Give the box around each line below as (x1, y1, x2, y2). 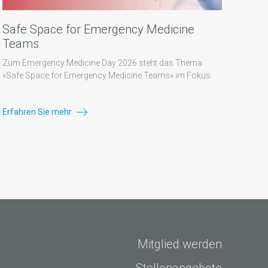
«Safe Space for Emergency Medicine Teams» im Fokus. (2, 71, 213, 81)
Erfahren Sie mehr (2, 107, 74, 117)
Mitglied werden (138, 237, 222, 252)
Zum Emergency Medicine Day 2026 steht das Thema (2, 58, 203, 68)
